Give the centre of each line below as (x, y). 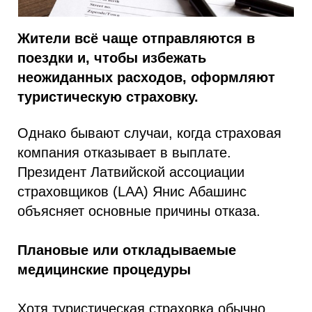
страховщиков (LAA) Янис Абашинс (132, 192)
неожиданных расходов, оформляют (146, 77)
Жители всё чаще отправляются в (136, 38)
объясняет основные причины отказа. (139, 211)
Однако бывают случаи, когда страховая (149, 133)
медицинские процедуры (104, 270)
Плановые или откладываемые (127, 250)
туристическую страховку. (108, 97)
